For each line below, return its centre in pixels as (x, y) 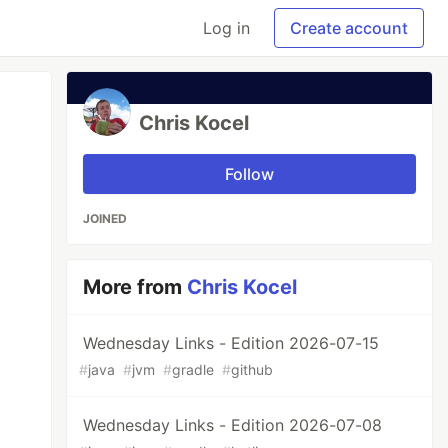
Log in (226, 28)
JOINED (105, 218)
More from (135, 287)
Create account (349, 28)
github (252, 369)
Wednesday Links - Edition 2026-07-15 (231, 343)
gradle (193, 369)
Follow (250, 174)
